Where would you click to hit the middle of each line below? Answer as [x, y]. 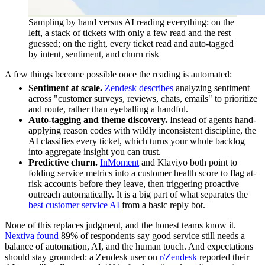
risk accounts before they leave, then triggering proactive [134, 183]
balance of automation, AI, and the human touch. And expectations [129, 246]
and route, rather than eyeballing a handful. [108, 109]
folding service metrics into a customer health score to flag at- [142, 173]
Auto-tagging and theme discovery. [98, 119]
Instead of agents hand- [212, 119]
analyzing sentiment [211, 88]
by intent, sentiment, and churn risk [94, 54]
